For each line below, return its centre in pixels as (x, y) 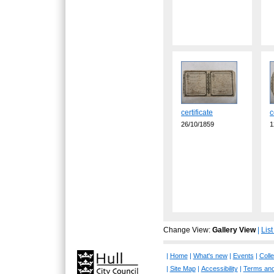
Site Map (183, 269)
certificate (197, 112)
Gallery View (234, 230)
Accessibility (219, 269)
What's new (210, 256)
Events (243, 256)
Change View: (187, 230)
